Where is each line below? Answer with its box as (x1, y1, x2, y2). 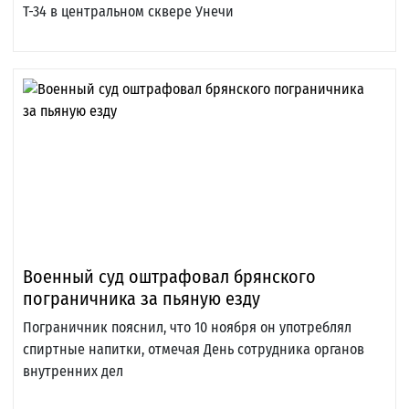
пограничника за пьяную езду (23, 288, 260, 310)
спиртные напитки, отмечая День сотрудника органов (23, 341, 364, 359)
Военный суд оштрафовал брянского (23, 266, 316, 288)
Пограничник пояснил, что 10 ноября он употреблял (23, 319, 351, 337)
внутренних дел (23, 362, 123, 381)
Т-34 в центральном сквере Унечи (23, 3, 234, 21)
